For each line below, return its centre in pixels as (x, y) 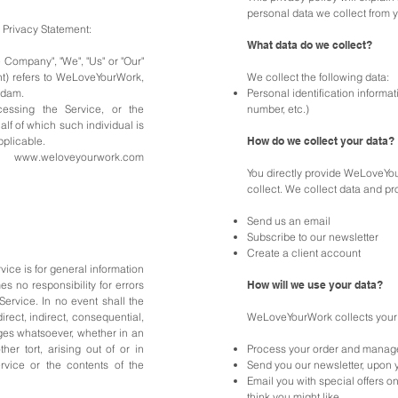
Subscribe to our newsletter (313, 237)
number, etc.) (278, 109)
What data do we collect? (310, 45)
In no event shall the (93, 301)
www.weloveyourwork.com (80, 157)
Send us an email (289, 221)
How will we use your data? (315, 285)
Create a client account (304, 253)
